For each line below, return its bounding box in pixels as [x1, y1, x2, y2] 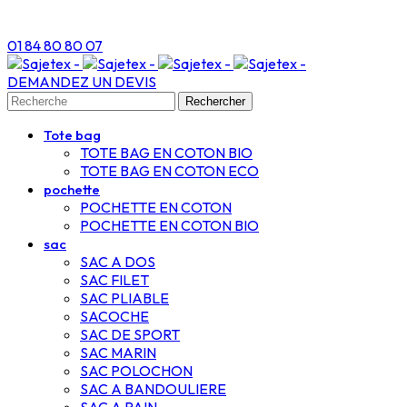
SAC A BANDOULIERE [80, 380, 226, 398]
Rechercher [185, 94, 245, 108]
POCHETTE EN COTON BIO [80, 216, 259, 234]
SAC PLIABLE [80, 289, 169, 307]
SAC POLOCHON [80, 362, 193, 380]
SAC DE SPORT [80, 325, 180, 343]
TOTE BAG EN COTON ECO [80, 162, 259, 180]
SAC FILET [80, 271, 149, 289]
